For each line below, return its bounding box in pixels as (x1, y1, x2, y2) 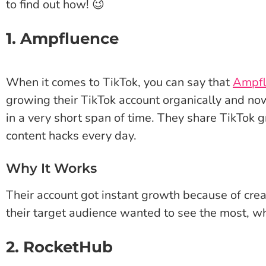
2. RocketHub (6, 237, 113, 257)
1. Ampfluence (6, 29, 119, 49)
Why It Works (6, 160, 97, 177)
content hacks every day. (6, 128, 137, 144)
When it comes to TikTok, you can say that (6, 74, 233, 91)
